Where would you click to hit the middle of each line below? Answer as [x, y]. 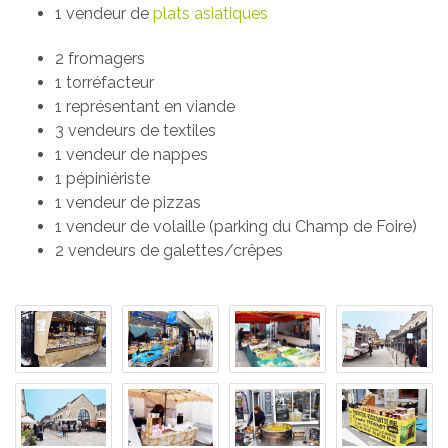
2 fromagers [100, 58]
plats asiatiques [210, 13]
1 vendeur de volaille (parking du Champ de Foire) [236, 226]
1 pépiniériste [102, 178]
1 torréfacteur [104, 82]
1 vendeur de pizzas [128, 202]
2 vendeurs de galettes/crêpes [169, 250]
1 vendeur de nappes [131, 154]
